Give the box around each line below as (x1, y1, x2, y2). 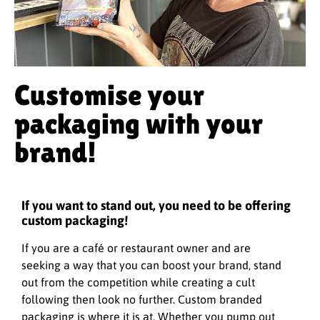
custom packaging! (21, 213, 128, 229)
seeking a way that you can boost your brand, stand (21, 259, 281, 272)
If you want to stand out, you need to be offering (21, 198, 291, 214)
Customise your (14, 78, 204, 111)
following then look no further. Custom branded (21, 293, 262, 306)
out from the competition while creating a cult (21, 276, 255, 289)
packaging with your (14, 106, 263, 140)
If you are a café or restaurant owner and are (21, 241, 251, 255)
